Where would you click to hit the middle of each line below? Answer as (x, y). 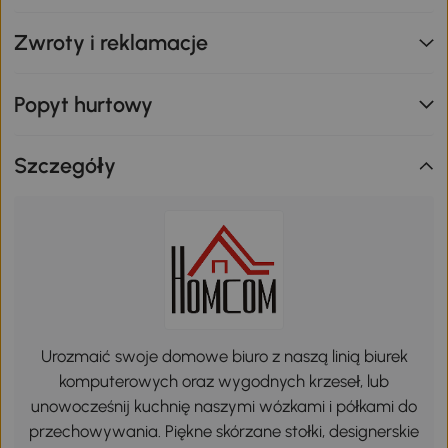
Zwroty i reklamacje (111, 43)
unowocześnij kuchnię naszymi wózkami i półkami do (224, 406)
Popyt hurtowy (84, 104)
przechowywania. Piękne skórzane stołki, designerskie (224, 431)
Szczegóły (65, 166)
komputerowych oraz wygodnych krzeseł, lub (224, 381)
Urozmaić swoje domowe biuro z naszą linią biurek (224, 356)
